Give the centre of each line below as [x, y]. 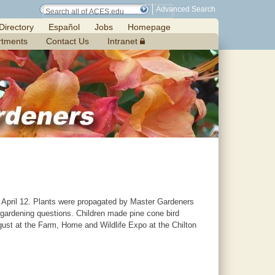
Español [64, 27]
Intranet [124, 41]
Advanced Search [186, 9]
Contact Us [68, 41]
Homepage [149, 27]
